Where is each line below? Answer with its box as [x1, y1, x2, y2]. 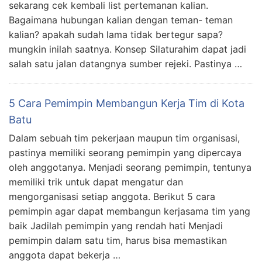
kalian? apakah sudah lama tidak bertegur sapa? [9, 29, 223, 40]
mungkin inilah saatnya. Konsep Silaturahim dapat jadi [9, 43, 246, 55]
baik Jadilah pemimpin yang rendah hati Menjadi [9, 220, 223, 232]
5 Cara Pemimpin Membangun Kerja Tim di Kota [9, 97, 244, 109]
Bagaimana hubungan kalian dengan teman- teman [9, 14, 233, 26]
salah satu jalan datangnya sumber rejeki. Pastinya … [9, 58, 242, 70]
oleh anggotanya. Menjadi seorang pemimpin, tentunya [9, 161, 251, 173]
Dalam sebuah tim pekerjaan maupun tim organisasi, [9, 132, 240, 144]
